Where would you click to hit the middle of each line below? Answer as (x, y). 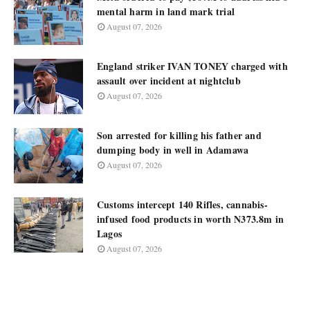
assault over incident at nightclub (169, 81)
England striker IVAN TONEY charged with (192, 66)
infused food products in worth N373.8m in (191, 219)
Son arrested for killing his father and (179, 135)
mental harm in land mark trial (166, 11)
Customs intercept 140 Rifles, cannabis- (182, 204)
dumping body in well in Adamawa (173, 150)
